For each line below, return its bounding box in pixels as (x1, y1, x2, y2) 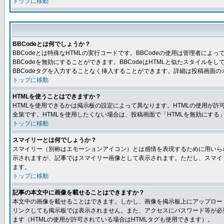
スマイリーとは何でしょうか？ (12, 136, 96, 143)
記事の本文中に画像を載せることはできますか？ (12, 189, 144, 196)
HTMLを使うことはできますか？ (12, 93, 101, 100)
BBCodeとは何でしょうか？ (12, 40, 90, 47)
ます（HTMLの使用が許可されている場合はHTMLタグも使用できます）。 (12, 216, 213, 223)
